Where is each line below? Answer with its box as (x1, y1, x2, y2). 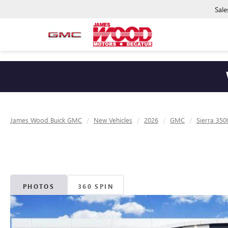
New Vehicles (94, 116, 132, 124)
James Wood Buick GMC (10, 116, 82, 124)
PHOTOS (22, 182, 55, 190)
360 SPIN (77, 182, 114, 190)
